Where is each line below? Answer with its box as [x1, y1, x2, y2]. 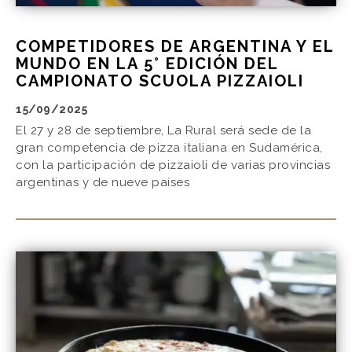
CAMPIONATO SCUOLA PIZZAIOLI [16, 71, 304, 91]
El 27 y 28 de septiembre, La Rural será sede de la [16, 123, 311, 138]
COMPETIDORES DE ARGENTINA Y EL [16, 37, 334, 57]
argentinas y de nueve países [16, 175, 189, 190]
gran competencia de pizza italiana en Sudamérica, [16, 141, 323, 156]
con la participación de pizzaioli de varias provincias [16, 158, 330, 173]
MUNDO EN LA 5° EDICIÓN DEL [16, 54, 278, 74]
